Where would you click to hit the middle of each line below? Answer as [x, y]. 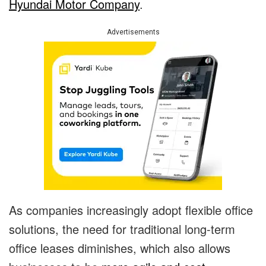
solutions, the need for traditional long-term [122, 229]
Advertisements [133, 32]
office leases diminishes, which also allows [120, 248]
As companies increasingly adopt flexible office [131, 210]
